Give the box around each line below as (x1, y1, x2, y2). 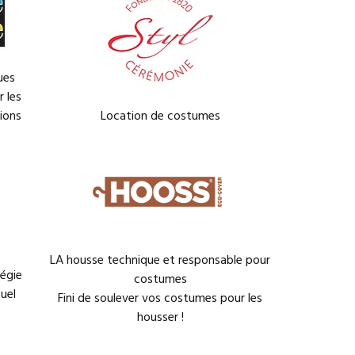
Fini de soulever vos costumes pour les (58, 288, 262, 309)
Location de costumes (100, 106, 220, 127)
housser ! (136, 307, 184, 328)
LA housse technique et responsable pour (50, 250, 270, 271)
